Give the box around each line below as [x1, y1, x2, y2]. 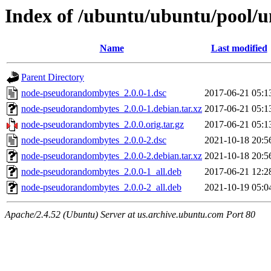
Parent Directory [21, 72, 84, 83]
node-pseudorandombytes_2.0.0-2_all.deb [21, 182, 181, 193]
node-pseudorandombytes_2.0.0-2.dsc [21, 135, 166, 146]
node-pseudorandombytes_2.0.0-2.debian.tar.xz [21, 151, 202, 162]
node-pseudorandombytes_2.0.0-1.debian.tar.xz [21, 103, 202, 114]
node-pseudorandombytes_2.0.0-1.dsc [21, 88, 166, 99]
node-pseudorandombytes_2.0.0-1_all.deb [21, 166, 181, 177]
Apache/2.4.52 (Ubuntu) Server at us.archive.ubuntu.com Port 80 [5, 209, 255, 220]
